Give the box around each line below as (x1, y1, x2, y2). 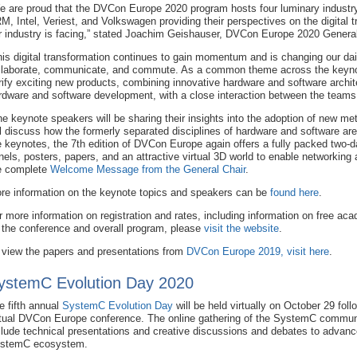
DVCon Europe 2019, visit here (186, 245, 329, 257)
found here (270, 186, 319, 198)
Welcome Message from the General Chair (50, 163, 245, 175)
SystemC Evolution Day (62, 299, 173, 312)
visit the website (204, 222, 279, 234)
